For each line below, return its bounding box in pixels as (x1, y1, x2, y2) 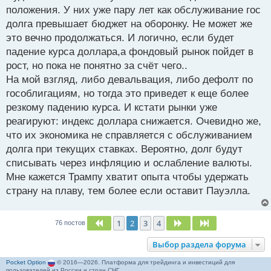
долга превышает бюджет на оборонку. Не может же (6, 18, 252, 30)
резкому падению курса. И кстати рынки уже (6, 102, 217, 114)
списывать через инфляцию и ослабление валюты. (6, 157, 252, 169)
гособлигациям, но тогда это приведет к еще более (6, 88, 249, 100)
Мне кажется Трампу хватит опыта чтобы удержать (6, 171, 249, 183)
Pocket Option (6, 259, 46, 266)
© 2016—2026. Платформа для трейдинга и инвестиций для (55, 259, 235, 266)
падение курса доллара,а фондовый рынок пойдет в (6, 46, 253, 58)
